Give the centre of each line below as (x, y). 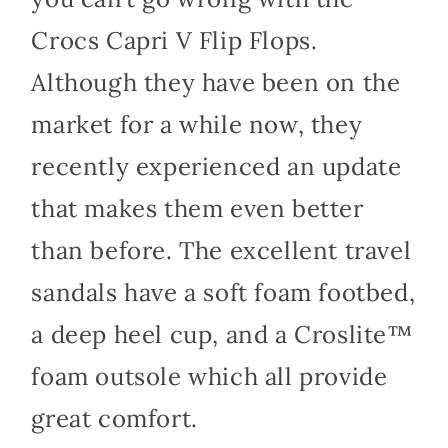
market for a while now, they (197, 124)
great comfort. (114, 418)
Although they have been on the (216, 82)
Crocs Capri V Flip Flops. (174, 40)
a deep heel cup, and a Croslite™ (222, 334)
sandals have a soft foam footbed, (223, 292)
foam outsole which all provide (209, 376)
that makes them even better (197, 208)
